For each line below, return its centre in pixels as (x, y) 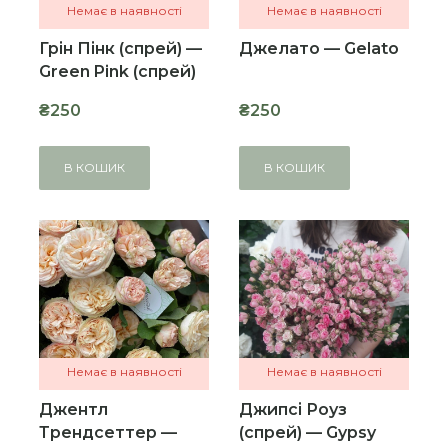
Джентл (73, 409)
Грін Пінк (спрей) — (120, 48)
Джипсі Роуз (293, 409)
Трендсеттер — (108, 432)
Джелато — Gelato (319, 48)
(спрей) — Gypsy (307, 432)
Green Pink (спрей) (117, 71)
